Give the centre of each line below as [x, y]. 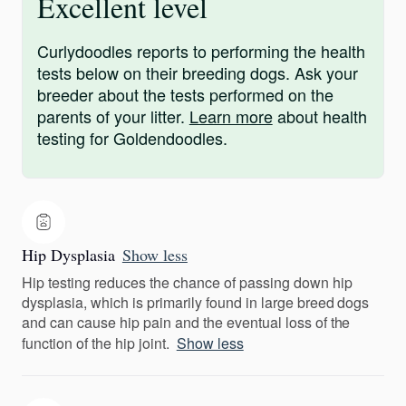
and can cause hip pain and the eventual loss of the [186, 322]
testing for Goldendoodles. [132, 138]
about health [319, 116]
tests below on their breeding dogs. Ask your [198, 72]
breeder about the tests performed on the [185, 94]
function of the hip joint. [96, 343]
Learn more [231, 116]
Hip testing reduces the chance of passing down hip [187, 282]
